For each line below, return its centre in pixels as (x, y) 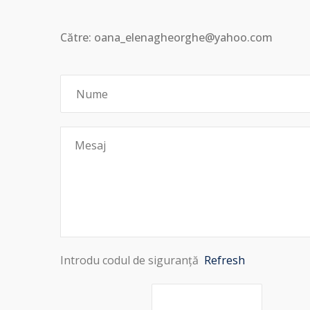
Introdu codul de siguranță (132, 260)
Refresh (225, 260)
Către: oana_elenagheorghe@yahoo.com (166, 37)
